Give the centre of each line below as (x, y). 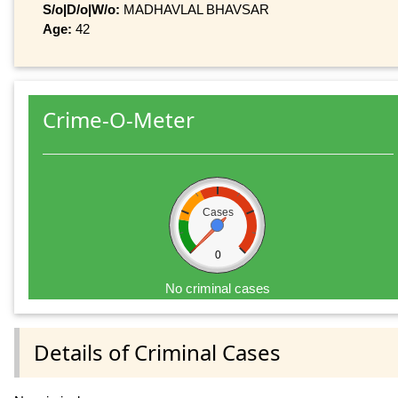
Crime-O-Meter (119, 120)
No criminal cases (218, 289)
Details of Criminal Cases (157, 352)
